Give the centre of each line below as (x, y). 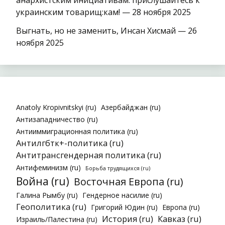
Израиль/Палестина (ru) (57, 219)
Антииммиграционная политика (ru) (77, 131)
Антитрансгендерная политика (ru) (89, 155)
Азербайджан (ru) (131, 107)
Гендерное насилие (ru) (122, 195)
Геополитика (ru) (51, 206)
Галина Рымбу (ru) (47, 195)
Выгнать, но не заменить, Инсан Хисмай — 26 (106, 30)
